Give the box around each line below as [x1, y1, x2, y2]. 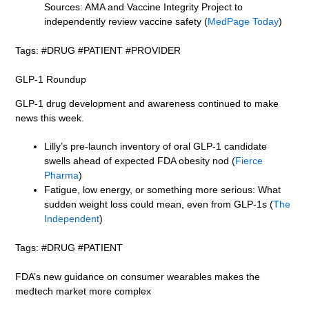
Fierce [235, 155, 263, 167]
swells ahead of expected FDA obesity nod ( [44, 155, 236, 167]
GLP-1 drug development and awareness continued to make [15, 98, 279, 110]
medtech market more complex [15, 286, 152, 297]
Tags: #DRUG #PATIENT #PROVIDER [15, 45, 181, 57]
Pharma [44, 170, 79, 181]
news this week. [15, 112, 85, 124]
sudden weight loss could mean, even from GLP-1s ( [44, 199, 274, 210]
